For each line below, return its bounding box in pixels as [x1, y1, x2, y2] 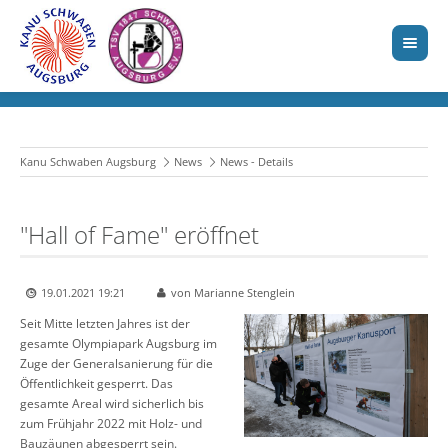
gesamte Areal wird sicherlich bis [20, 395, 204, 413]
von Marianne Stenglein [171, 285, 295, 301]
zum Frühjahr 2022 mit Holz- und [20, 415, 202, 433]
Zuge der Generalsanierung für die [20, 355, 213, 373]
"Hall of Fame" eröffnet [20, 218, 259, 252]
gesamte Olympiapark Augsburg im [20, 335, 217, 353]
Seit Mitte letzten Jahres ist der [20, 315, 190, 333]
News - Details [220, 154, 293, 170]
